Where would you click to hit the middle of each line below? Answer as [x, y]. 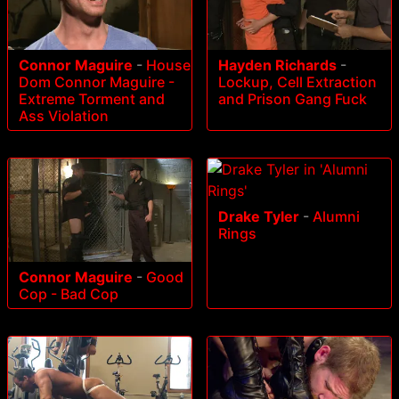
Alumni [336, 217]
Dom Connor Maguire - [97, 82]
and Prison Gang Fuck [293, 99]
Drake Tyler [259, 217]
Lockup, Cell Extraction [297, 82]
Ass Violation [64, 116]
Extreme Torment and [92, 99]
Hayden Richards [277, 65]
